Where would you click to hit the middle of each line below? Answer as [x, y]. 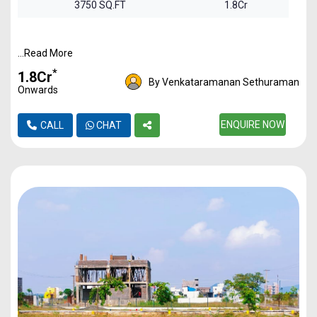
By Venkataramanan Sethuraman [224, 82]
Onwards [38, 90]
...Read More [45, 53]
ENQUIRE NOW [252, 124]
